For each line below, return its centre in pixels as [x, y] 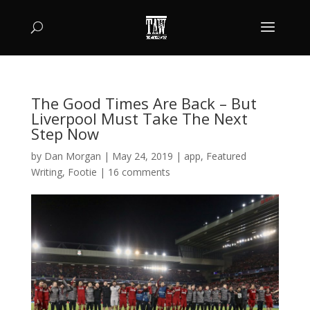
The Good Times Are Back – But [144, 103]
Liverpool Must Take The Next [139, 118]
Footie [82, 172]
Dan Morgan [72, 156]
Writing [46, 172]
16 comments [139, 172]
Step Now [65, 134]
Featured [226, 156]
